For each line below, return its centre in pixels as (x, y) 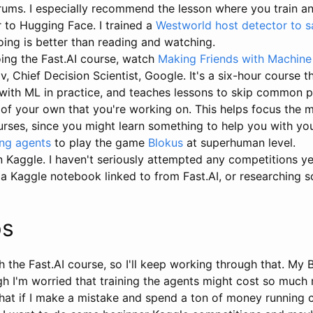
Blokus (166, 142)
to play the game (100, 142)
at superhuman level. (239, 142)
